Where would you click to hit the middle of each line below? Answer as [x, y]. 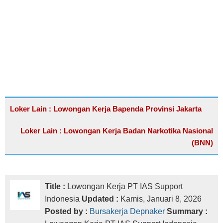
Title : [56, 186]
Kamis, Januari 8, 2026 [161, 199]
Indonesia [62, 199]
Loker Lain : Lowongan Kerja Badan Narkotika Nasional [117, 131]
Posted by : [67, 211]
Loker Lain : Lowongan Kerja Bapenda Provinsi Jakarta [106, 109]
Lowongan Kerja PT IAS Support [125, 186]
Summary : [187, 211]
